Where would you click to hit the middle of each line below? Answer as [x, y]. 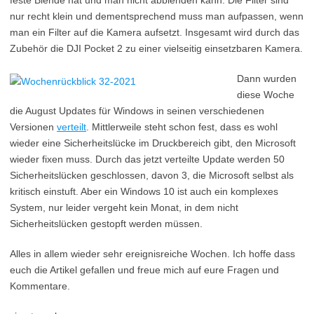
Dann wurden [267, 78]
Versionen [33, 127]
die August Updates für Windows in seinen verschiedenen [137, 111]
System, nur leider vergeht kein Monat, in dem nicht [124, 207]
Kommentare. [40, 286]
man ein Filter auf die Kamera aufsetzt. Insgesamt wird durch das [155, 32]
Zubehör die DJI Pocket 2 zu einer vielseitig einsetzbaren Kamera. [156, 48]
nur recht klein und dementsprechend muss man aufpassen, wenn [157, 16]
